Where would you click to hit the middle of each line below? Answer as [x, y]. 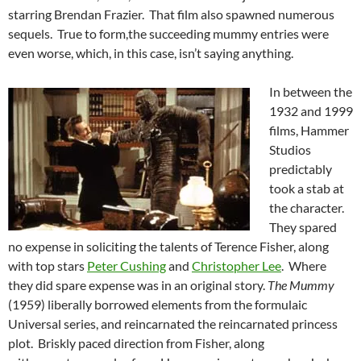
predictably [301, 169]
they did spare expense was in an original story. [138, 285]
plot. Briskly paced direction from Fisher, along [136, 343]
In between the [311, 92]
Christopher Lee [237, 266]
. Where [304, 266]
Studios [290, 150]
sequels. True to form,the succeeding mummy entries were [168, 34]
